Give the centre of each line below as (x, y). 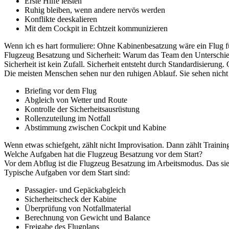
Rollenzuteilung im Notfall (67, 118)
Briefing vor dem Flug (61, 91)
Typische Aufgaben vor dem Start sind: (67, 173)
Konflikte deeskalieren (61, 19)
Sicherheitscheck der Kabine (71, 199)
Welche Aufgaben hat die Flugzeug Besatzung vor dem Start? (103, 154)
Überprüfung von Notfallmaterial (78, 208)
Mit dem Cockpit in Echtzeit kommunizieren (96, 28)
